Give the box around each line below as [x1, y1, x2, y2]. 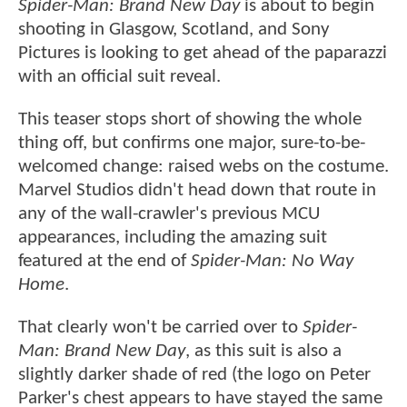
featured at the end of [18, 252, 191, 272]
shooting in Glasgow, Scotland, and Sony [18, 19, 330, 39]
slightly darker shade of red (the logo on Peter [18, 365, 371, 385]
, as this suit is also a [185, 342, 342, 362]
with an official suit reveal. [18, 66, 225, 86]
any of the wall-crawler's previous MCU [18, 204, 320, 224]
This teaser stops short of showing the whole [18, 110, 362, 130]
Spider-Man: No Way [191, 252, 353, 272]
